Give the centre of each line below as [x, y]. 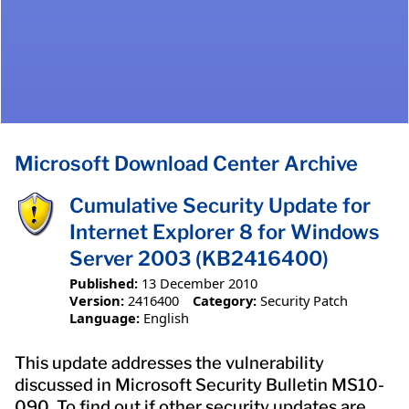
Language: [105, 317]
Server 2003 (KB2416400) [199, 259]
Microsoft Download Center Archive [186, 164]
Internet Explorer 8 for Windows [225, 232]
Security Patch [304, 300]
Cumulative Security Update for [220, 206]
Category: [224, 300]
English [166, 317]
